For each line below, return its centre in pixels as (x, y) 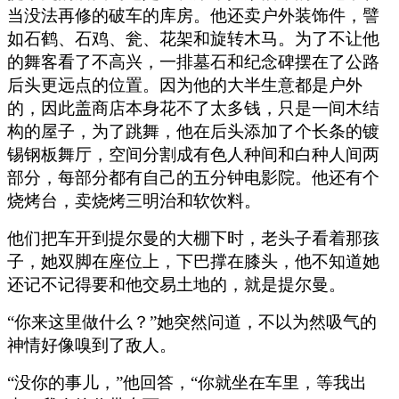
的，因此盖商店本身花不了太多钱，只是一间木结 (193, 108)
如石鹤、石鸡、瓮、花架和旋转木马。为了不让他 (193, 38)
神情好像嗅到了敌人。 (92, 345)
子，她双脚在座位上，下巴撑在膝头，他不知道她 (193, 261)
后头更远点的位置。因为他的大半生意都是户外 (185, 85)
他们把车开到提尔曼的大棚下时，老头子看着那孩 (193, 238)
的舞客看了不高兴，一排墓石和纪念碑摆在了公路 (193, 61)
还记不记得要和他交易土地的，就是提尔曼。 (176, 284)
